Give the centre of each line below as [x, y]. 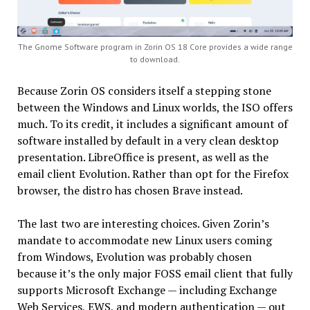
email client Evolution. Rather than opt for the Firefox [153, 174]
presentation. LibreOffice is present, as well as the [143, 157]
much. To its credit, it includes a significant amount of [152, 124]
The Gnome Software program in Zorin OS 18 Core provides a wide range [155, 47]
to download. [155, 59]
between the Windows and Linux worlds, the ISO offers [155, 107]
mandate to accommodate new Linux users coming [144, 240]
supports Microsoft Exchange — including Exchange [147, 290]
